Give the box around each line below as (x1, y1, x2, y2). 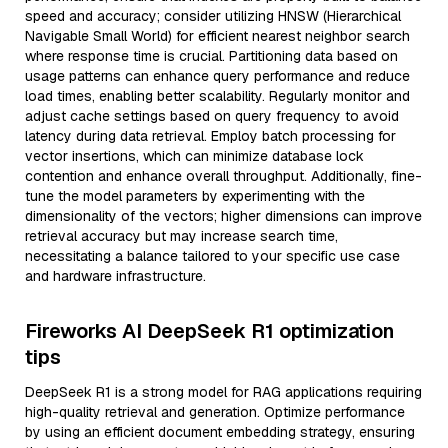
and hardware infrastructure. (25, 267, 206, 285)
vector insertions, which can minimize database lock (25, 147, 364, 165)
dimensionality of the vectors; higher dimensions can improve (25, 207, 422, 225)
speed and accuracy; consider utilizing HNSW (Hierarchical (25, 7, 401, 25)
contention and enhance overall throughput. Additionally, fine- (25, 167, 422, 185)
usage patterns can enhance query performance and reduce (25, 67, 410, 85)
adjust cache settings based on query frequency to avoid (25, 107, 399, 125)
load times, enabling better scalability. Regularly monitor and (25, 87, 410, 105)
